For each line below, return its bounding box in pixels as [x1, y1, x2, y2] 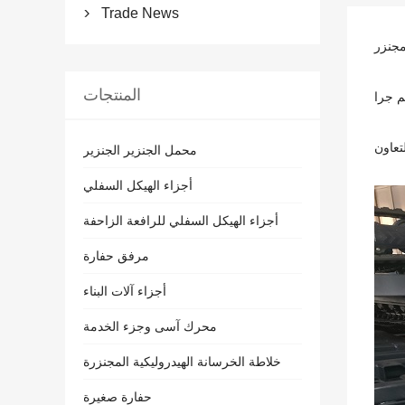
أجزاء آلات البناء [83, 284, 166, 298]
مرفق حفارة [83, 249, 149, 263]
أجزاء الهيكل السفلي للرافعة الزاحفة [83, 213, 278, 228]
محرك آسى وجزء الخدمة [83, 319, 217, 334]
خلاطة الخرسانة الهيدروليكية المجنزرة [83, 354, 281, 369]
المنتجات [83, 86, 141, 104]
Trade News [101, 5, 179, 21]
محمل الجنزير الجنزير [83, 143, 197, 157]
